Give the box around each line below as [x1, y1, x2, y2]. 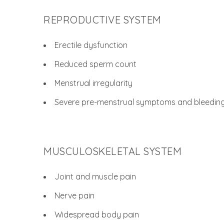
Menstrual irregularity [54, 78, 132, 88]
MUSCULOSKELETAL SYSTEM [43, 145, 181, 157]
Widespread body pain [54, 209, 139, 219]
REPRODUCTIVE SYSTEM [43, 13, 161, 26]
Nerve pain [54, 190, 94, 200]
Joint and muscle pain [54, 171, 136, 181]
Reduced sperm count [54, 59, 136, 69]
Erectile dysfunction [54, 40, 127, 50]
